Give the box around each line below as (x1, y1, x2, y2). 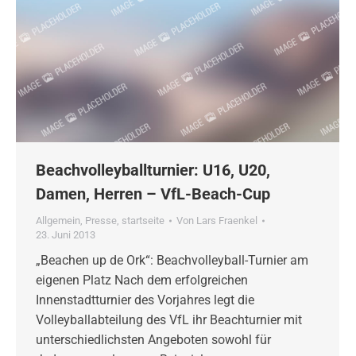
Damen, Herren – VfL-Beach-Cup (36, 184, 270, 204)
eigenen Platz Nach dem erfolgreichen (36, 273, 248, 288)
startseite (122, 215, 164, 227)
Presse (85, 215, 117, 227)
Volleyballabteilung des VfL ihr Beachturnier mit (36, 312, 302, 328)
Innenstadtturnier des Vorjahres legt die (36, 292, 254, 308)
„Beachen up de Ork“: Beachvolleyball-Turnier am (36, 253, 308, 269)
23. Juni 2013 (36, 229, 95, 242)
